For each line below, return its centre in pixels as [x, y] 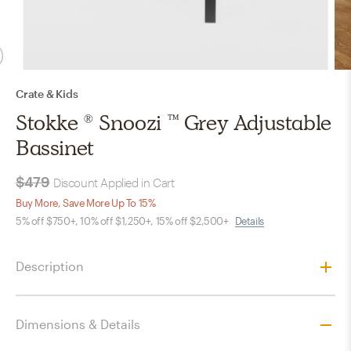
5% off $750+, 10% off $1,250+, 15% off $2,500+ [122, 221]
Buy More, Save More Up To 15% [86, 203]
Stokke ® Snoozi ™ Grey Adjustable [174, 122]
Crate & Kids [47, 93]
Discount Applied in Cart [114, 182]
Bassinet [55, 147]
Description [50, 266]
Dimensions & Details [78, 324]
